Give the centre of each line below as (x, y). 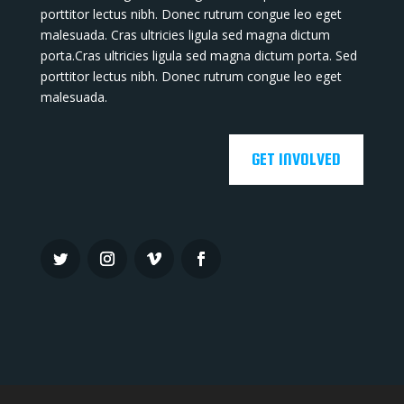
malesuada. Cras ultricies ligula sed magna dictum (185, 35)
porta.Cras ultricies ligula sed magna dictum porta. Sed (198, 55)
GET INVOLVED (297, 159)
